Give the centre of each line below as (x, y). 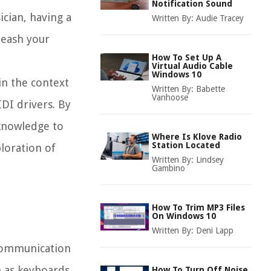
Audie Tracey (220, 18)
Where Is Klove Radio (197, 137)
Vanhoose (170, 97)
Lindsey (210, 160)
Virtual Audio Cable (192, 66)
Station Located (186, 145)
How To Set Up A (187, 57)
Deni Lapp (215, 230)
